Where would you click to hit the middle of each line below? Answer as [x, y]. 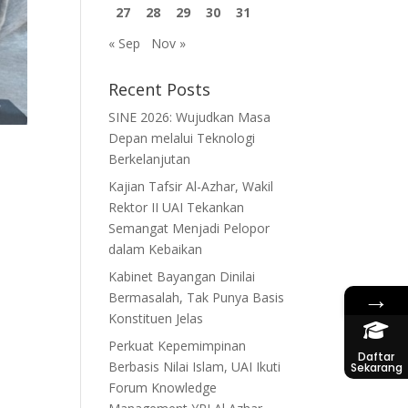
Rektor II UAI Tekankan [177, 207]
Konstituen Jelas [156, 318]
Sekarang [376, 367]
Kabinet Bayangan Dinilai [182, 276]
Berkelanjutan [150, 159]
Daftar [376, 356]
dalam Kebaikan [156, 249]
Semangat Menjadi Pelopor [189, 228]
